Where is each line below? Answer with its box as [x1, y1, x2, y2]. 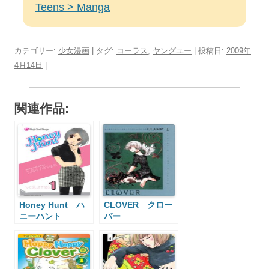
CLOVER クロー [104, 200, 172, 210]
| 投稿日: [192, 46, 226, 56]
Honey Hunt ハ [19, 200, 85, 210]
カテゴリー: [14, 46, 58, 56]
